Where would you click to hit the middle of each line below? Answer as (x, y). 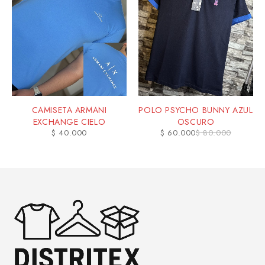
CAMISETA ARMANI (69, 110)
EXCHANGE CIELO (69, 122)
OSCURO (196, 122)
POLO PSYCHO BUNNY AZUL (196, 110)
